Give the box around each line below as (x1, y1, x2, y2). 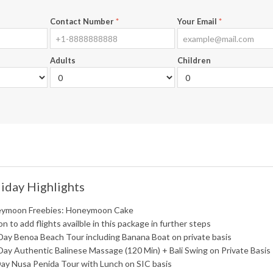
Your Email (177, 16, 219, 26)
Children (177, 55, 211, 65)
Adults (50, 55, 76, 65)
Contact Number (50, 16, 116, 26)
